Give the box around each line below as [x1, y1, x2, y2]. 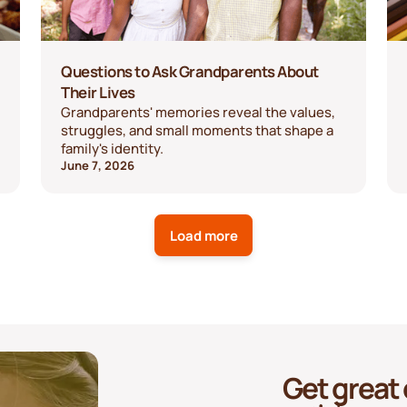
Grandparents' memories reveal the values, [61, 102, 336, 121]
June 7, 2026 [61, 156, 135, 174]
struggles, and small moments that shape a [61, 120, 334, 139]
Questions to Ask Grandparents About [61, 60, 319, 82]
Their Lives [61, 81, 135, 103]
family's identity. [61, 138, 164, 157]
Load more [169, 225, 238, 244]
